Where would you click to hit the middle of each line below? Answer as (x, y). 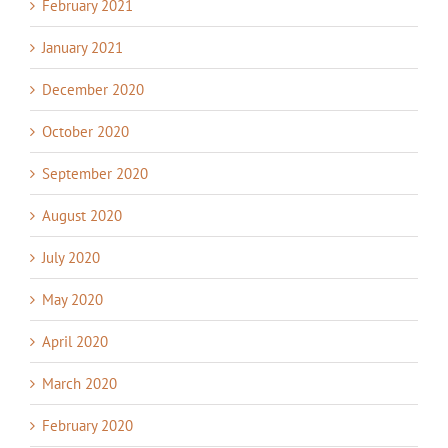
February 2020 (87, 426)
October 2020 (85, 132)
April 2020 (75, 342)
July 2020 (71, 258)
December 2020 (93, 90)
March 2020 (79, 384)
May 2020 (72, 300)
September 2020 (95, 174)
